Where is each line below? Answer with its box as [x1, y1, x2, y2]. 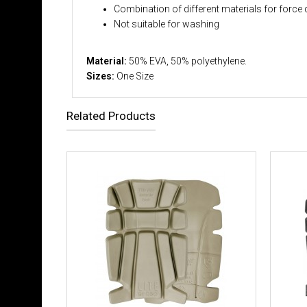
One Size [116, 71, 153, 82]
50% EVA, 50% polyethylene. [129, 56, 247, 66]
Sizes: [86, 71, 116, 82]
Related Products [66, 109, 156, 123]
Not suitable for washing [114, 19, 219, 29]
